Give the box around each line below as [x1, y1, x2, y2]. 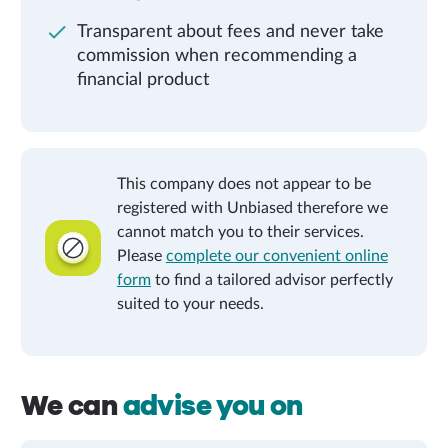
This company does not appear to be [116, 176, 371, 192]
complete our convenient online [165, 248, 388, 264]
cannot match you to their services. [116, 224, 364, 240]
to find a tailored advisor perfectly [150, 272, 393, 288]
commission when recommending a [76, 47, 357, 65]
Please [116, 248, 166, 264]
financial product [76, 71, 209, 89]
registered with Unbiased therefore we [116, 200, 388, 216]
